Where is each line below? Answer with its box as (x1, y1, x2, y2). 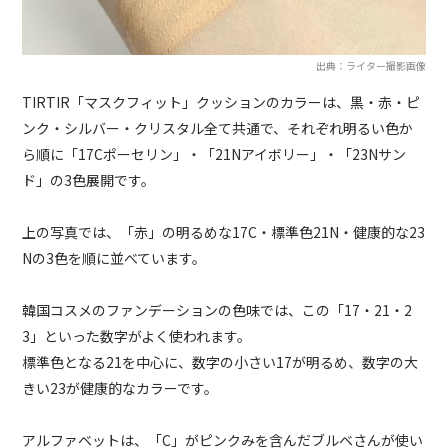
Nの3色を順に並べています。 (22, 247, 207, 268)
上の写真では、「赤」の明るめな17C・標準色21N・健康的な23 (22, 221, 426, 242)
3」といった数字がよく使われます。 (22, 325, 252, 346)
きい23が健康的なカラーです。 (22, 377, 219, 398)
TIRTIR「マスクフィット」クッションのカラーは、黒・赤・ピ (22, 91, 421, 112)
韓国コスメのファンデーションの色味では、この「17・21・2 (22, 299, 413, 320)
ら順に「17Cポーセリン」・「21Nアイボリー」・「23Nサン (22, 143, 407, 164)
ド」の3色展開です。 (22, 169, 156, 190)
